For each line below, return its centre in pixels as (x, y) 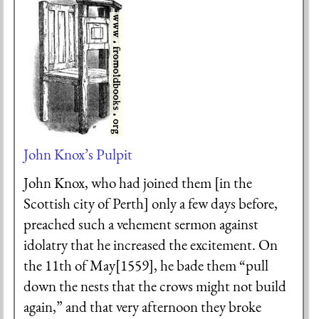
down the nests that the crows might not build (155, 286)
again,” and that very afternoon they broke (143, 306)
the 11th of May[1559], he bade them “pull (146, 265)
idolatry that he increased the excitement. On (151, 244)
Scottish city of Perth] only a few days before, (151, 203)
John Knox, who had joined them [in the (138, 182)
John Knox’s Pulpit (78, 154)
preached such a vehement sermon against (141, 224)
